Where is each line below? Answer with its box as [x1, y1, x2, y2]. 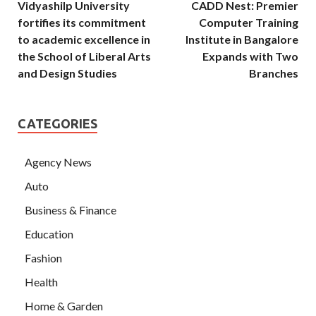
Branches [249, 66, 298, 80]
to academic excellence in [18, 32, 150, 47]
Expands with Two [202, 49, 298, 63]
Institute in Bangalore [186, 32, 298, 47]
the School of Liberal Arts [18, 49, 151, 63]
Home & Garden [25, 299, 103, 313]
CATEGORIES [18, 116, 97, 131]
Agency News [25, 155, 92, 169]
